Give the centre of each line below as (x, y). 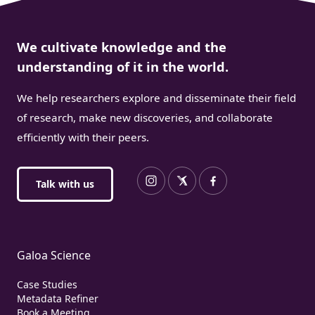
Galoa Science (54, 255)
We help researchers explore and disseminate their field (156, 97)
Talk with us (65, 184)
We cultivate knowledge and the (122, 46)
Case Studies (47, 284)
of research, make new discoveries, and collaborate (145, 117)
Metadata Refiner (58, 298)
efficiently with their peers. (83, 137)
